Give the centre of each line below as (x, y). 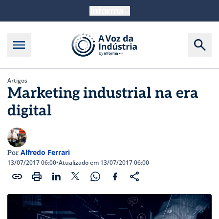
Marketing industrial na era (103, 93)
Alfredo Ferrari (45, 152)
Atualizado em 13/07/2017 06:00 (104, 163)
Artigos (17, 80)
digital (30, 111)
